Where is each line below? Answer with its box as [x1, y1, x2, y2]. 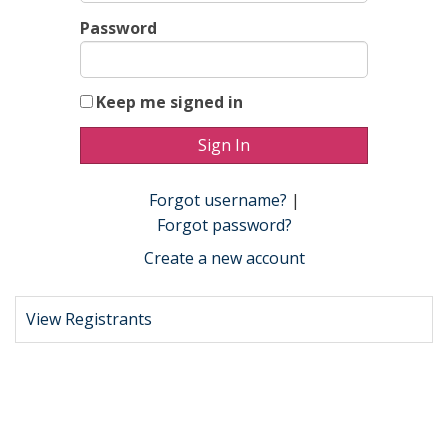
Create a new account [143, 246, 305, 269]
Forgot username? [148, 188, 287, 211]
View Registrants [26, 307, 152, 330]
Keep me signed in [96, 91, 243, 114]
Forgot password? [156, 213, 292, 236]
